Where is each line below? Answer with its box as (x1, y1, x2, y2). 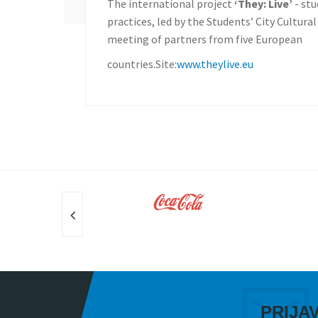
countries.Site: (107, 57, 177, 71)
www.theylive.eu (177, 57, 254, 71)
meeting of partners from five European (107, 32, 303, 46)
